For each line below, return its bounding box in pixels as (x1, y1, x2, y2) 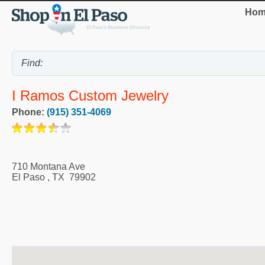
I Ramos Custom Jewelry (12, 88, 169, 104)
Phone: (12, 107, 47, 118)
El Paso (12, 172, 45, 183)
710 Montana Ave (12, 161, 85, 172)
